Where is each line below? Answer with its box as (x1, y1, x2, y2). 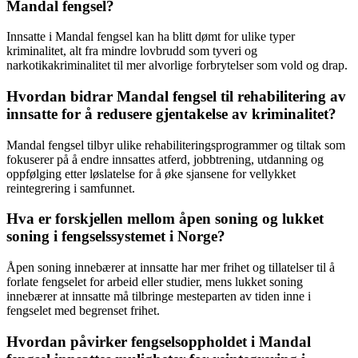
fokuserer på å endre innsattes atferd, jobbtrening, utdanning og (6, 152, 324, 166)
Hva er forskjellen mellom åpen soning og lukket (6, 210, 324, 228)
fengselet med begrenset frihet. (6, 304, 160, 318)
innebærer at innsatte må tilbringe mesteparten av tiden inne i (6, 289, 311, 304)
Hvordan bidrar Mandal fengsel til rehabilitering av (6, 87, 346, 105)
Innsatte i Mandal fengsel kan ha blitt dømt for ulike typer (6, 30, 295, 44)
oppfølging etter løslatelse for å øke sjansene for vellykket (6, 166, 296, 181)
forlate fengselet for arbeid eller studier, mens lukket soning (6, 275, 303, 289)
